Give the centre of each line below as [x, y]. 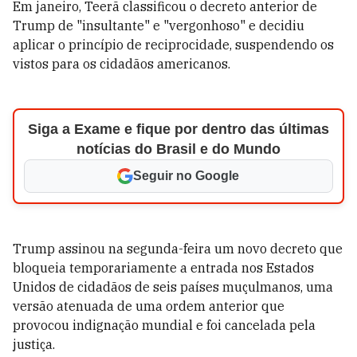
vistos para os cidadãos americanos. [122, 64]
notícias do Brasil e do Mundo [178, 149]
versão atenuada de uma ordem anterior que [149, 306]
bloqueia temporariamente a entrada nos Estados [163, 268]
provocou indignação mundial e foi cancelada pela [164, 325]
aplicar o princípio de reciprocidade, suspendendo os [173, 45]
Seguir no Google [186, 176]
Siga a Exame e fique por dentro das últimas [178, 129]
